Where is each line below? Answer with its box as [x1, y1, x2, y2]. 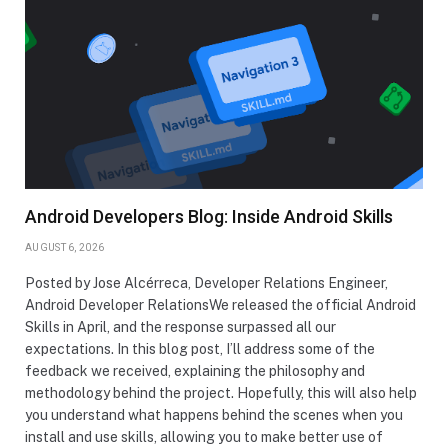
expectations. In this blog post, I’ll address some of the [25, 341, 375, 357]
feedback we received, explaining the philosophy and [25, 363, 365, 379]
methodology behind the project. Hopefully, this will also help [25, 385, 417, 401]
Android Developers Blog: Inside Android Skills [25, 206, 393, 227]
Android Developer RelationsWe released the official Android [25, 297, 416, 313]
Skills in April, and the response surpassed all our [25, 319, 336, 335]
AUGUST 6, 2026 [25, 242, 105, 253]
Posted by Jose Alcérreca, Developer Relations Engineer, [25, 275, 388, 291]
